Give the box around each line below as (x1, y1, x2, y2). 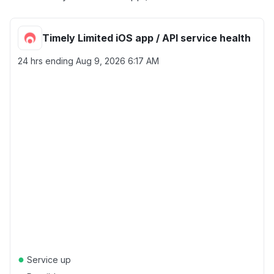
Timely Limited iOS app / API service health (42, 32, 251, 44)
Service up (24, 254, 71, 265)
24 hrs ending (18, 56, 76, 66)
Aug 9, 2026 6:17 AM (76, 56, 159, 66)
